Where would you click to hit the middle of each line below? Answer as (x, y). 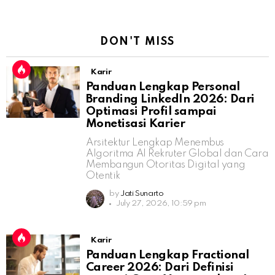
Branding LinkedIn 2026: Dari (170, 99)
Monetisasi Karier (136, 124)
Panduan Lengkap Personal (163, 87)
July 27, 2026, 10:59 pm (161, 204)
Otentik (103, 176)
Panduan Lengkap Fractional (168, 255)
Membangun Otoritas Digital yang (166, 165)
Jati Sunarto (142, 194)
